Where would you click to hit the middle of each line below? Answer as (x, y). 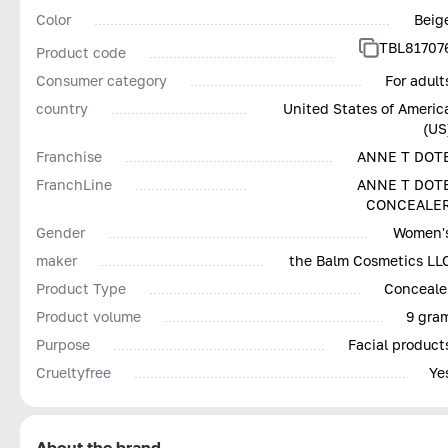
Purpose (63, 344)
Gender (60, 232)
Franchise (69, 156)
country (62, 108)
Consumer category (101, 80)
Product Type (81, 288)
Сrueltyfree (73, 372)
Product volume (88, 316)
